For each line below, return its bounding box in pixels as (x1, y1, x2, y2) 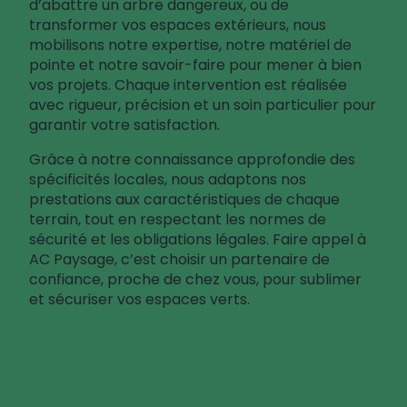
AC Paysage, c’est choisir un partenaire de (29, 249, 330, 271)
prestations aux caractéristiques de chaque (29, 189, 340, 211)
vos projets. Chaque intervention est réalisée (29, 74, 347, 96)
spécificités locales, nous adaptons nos (29, 169, 306, 191)
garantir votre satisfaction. (29, 114, 220, 136)
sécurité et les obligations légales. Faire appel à (29, 229, 366, 251)
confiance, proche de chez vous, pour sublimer (29, 269, 362, 291)
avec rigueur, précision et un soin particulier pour (29, 94, 376, 116)
